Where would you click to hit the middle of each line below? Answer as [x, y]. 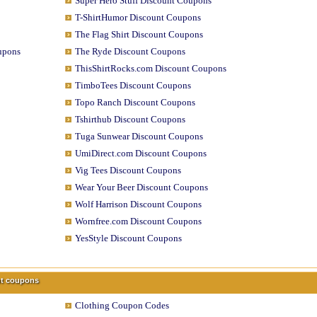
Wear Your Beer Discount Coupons [141, 187]
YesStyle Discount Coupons [128, 238]
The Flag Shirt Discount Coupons [139, 34]
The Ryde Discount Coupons [130, 51]
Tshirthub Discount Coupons [130, 119]
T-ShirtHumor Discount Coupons [138, 17]
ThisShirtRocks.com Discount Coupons [150, 68]
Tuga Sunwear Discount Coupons [139, 136]
